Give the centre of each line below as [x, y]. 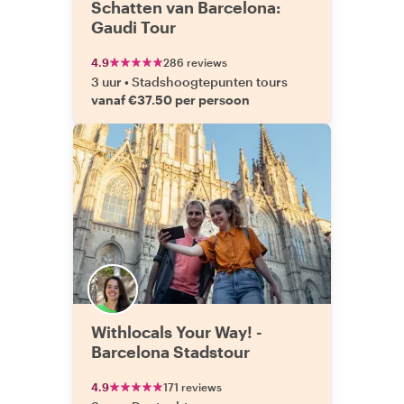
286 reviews [195, 62]
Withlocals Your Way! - [177, 332]
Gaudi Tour [133, 27]
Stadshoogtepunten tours [210, 82]
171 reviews [193, 387]
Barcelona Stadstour [170, 352]
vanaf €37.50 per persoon [170, 100]
